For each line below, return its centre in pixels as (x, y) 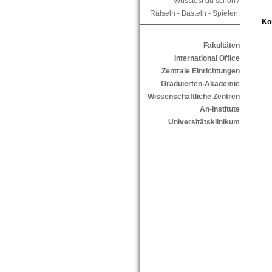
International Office (207, 59)
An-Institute (219, 110)
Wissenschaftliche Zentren (193, 97)
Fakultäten (221, 46)
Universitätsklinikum (204, 122)
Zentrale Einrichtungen (200, 71)
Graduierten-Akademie (200, 84)
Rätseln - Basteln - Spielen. (195, 14)
